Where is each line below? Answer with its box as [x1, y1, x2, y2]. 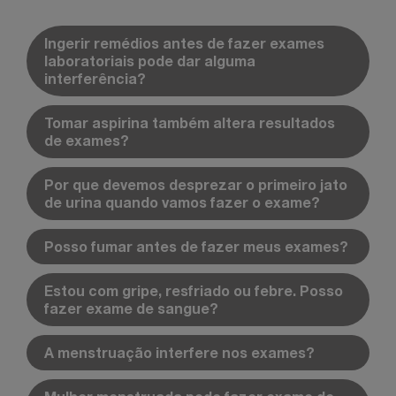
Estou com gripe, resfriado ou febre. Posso [44, 281, 343, 299]
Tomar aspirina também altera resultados [44, 113, 335, 131]
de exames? [44, 131, 129, 148]
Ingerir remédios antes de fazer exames [44, 34, 324, 51]
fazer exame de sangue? [44, 299, 218, 316]
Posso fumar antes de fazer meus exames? [44, 237, 348, 255]
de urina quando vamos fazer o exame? [44, 193, 320, 210]
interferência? [44, 69, 146, 87]
